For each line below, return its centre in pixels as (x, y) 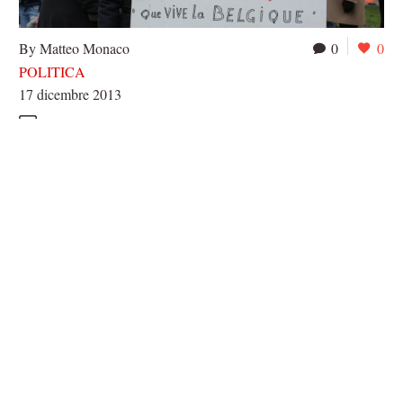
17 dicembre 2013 (70, 94)
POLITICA (52, 72)
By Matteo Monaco (74, 49)
